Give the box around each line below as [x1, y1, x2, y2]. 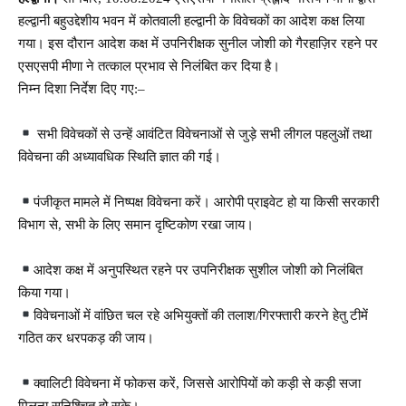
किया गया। [18, 285, 71, 300]
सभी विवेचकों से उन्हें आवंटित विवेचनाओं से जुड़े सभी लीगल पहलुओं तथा [34, 126, 372, 141]
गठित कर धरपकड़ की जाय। [18, 330, 154, 345]
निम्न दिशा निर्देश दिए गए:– [18, 81, 145, 96]
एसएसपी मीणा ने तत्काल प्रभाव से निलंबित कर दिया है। [18, 58, 280, 73]
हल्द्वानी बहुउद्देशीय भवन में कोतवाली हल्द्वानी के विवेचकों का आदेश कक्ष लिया [18, 13, 364, 28]
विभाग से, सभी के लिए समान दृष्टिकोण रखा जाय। [18, 217, 254, 232]
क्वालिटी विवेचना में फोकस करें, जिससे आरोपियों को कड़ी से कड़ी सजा [34, 375, 362, 391]
